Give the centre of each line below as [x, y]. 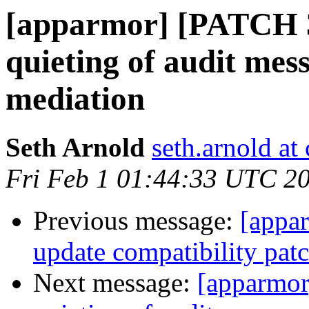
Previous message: [137, 221]
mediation [75, 99]
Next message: [115, 283]
